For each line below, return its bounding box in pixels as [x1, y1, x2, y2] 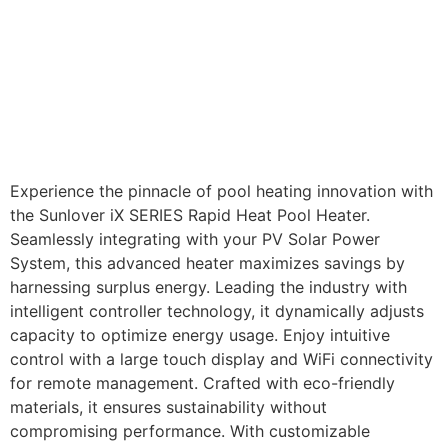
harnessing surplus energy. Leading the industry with [10, 276, 407, 297]
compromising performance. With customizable [10, 420, 370, 441]
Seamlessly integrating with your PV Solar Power [10, 228, 380, 249]
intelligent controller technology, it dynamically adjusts [10, 300, 424, 321]
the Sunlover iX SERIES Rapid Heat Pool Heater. [10, 204, 370, 225]
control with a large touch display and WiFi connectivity [10, 348, 433, 369]
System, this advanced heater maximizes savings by [10, 252, 405, 273]
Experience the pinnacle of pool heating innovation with [10, 180, 433, 201]
